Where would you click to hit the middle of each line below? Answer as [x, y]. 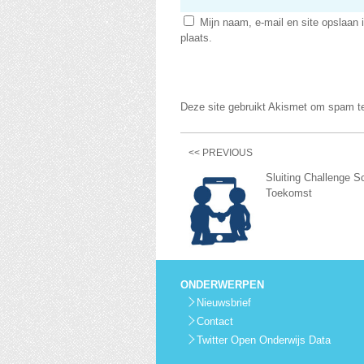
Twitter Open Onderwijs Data [264, 340]
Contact [215, 321]
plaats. [196, 38]
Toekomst [289, 193]
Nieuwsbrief [224, 303]
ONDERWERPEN [222, 285]
